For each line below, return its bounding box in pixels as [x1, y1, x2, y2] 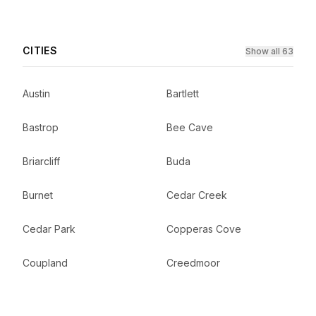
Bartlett [166, 87, 199, 99]
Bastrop [23, 121, 59, 133]
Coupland [23, 257, 68, 269]
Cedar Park [23, 223, 75, 235]
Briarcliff [23, 155, 60, 167]
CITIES [23, 44, 58, 56]
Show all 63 [245, 46, 293, 56]
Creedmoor [166, 257, 220, 269]
